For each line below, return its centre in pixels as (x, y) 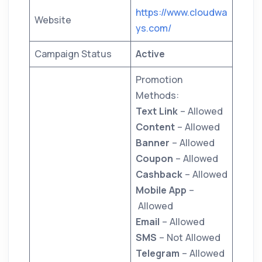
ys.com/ (154, 28)
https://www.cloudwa (181, 13)
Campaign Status (73, 54)
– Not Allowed (190, 238)
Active (150, 54)
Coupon (156, 159)
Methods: (157, 96)
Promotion (159, 80)
